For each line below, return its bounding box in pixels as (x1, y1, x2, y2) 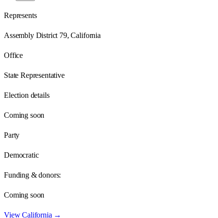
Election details (4, 91, 50, 99)
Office (4, 51, 23, 59)
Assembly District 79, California (4, 31, 101, 39)
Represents (4, 11, 37, 19)
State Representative (4, 71, 65, 79)
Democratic (4, 150, 39, 159)
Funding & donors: (4, 170, 61, 179)
